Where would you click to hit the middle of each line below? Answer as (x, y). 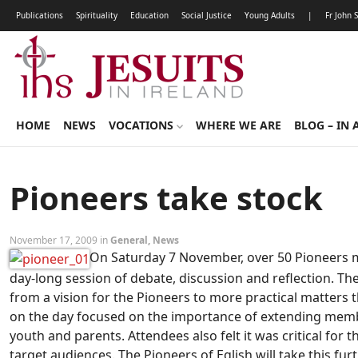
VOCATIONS (143, 125)
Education (149, 15)
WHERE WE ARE (238, 125)
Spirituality (97, 15)
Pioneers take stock (166, 198)
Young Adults (270, 15)
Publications (40, 15)
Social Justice (207, 15)
